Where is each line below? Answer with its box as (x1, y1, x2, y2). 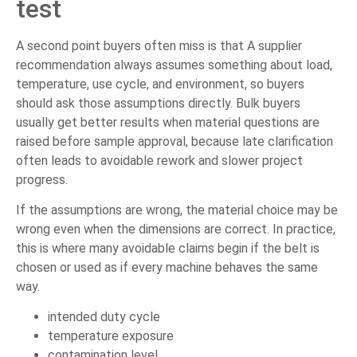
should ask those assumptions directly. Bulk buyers (16, 95, 300, 111)
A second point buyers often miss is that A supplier (16, 37, 302, 53)
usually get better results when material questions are (16, 114, 320, 130)
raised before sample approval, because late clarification (16, 133, 333, 149)
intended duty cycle (48, 309, 160, 325)
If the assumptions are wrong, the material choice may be (16, 202, 338, 218)
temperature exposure (48, 328, 174, 344)
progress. (16, 171, 68, 187)
